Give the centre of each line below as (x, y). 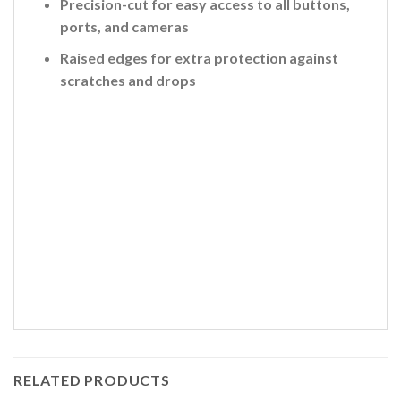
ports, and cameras (124, 26)
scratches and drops (128, 80)
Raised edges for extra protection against (199, 57)
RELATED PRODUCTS (92, 380)
